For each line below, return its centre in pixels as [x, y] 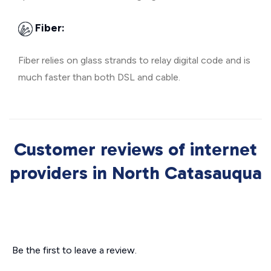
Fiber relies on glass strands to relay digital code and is [134, 60]
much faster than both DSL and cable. [99, 77]
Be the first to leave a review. [74, 250]
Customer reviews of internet [135, 150]
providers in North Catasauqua [135, 173]
